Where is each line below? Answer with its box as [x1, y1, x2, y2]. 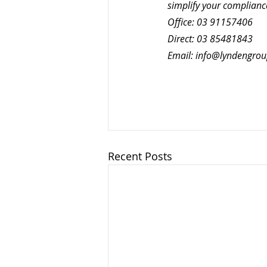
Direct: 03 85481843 [167, 32, 253, 46]
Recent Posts [108, 149, 172, 164]
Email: [167, 49, 195, 63]
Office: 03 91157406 [167, 15, 255, 29]
